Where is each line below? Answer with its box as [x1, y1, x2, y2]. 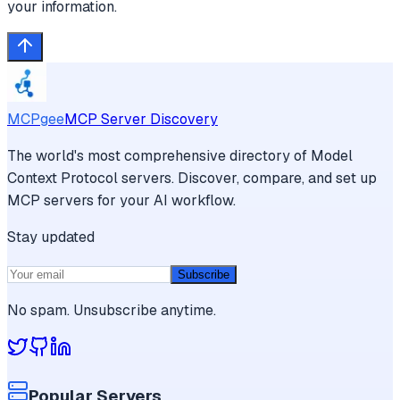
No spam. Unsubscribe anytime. [7, 300, 216, 320]
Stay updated [7, 227, 95, 246]
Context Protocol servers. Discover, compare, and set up [7, 168, 377, 187]
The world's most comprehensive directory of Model [7, 146, 353, 165]
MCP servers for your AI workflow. [7, 190, 236, 210]
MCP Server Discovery [64, 109, 218, 129]
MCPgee [7, 109, 64, 129]
